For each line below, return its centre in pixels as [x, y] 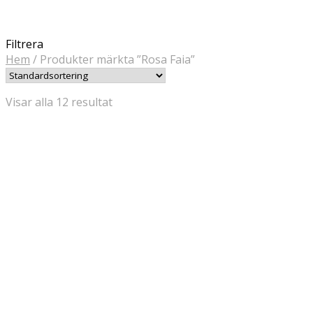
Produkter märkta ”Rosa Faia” [116, 60]
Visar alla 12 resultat [59, 102]
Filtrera [24, 44]
